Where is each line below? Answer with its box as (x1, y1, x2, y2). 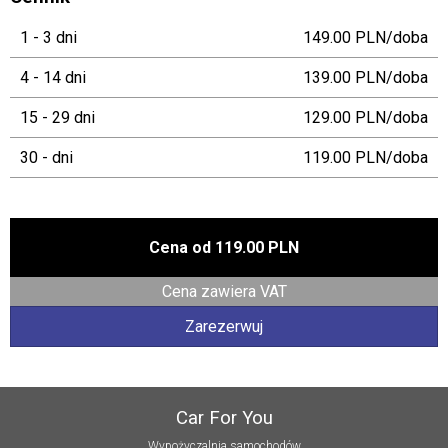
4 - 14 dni (20, 68, 86, 87)
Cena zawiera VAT (161, 282, 287, 301)
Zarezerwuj (185, 317, 263, 336)
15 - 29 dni (20, 108, 95, 127)
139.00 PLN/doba (303, 68, 428, 87)
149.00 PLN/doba (303, 28, 428, 47)
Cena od (149, 238, 215, 257)
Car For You (175, 407, 273, 429)
